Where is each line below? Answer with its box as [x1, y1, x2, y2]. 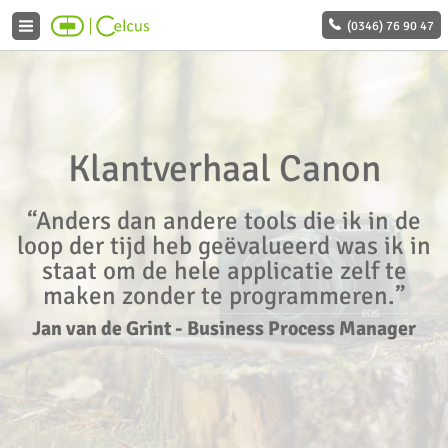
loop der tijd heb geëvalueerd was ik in [17, 230, 431, 261]
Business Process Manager [187, 316, 416, 341]
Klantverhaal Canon [67, 146, 381, 192]
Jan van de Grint [32, 316, 171, 341]
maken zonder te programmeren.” [42, 280, 406, 311]
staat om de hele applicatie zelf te [41, 255, 407, 286]
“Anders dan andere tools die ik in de [27, 205, 421, 236]
